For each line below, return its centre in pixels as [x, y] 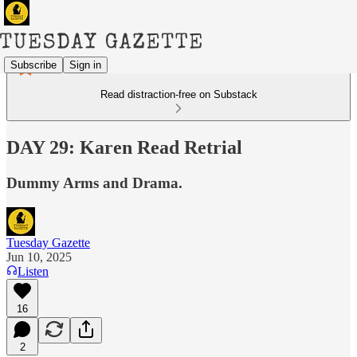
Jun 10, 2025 [39, 257]
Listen [33, 271]
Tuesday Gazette [48, 242]
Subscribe [33, 65]
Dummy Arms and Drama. [94, 182]
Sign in [85, 65]
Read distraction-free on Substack [178, 94]
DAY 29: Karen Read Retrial [124, 147]
